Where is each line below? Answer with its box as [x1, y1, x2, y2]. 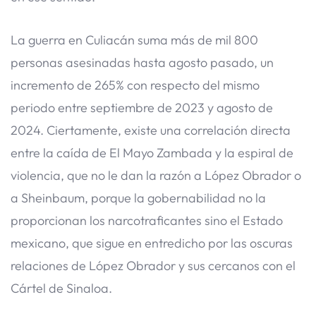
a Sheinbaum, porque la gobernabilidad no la [11, 189, 266, 206]
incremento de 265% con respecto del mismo [11, 76, 260, 93]
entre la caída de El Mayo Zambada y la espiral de [11, 144, 293, 161]
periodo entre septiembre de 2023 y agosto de [11, 99, 273, 116]
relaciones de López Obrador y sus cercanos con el [11, 257, 296, 274]
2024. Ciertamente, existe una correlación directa [11, 121, 291, 138]
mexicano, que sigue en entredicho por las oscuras [11, 234, 293, 251]
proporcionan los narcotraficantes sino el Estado [11, 212, 283, 229]
